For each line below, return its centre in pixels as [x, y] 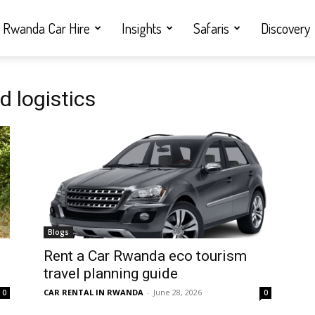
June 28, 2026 [178, 292]
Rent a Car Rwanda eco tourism [145, 256]
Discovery [285, 28]
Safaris [211, 28]
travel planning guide [111, 274]
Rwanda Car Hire [46, 28]
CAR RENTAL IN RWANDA [94, 292]
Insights [142, 28]
